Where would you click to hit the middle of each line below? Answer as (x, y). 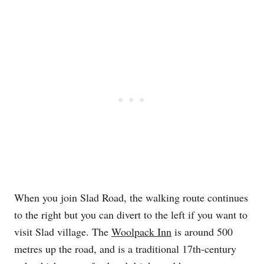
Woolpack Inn (141, 231)
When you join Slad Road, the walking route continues (131, 197)
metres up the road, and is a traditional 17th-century (125, 248)
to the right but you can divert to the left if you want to (131, 214)
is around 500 (202, 231)
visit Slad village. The (63, 231)
